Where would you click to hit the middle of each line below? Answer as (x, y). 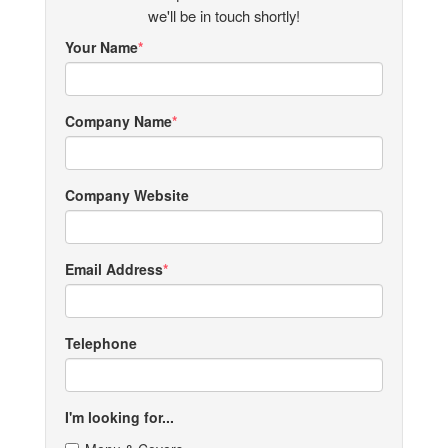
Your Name (101, 47)
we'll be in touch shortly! (224, 16)
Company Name (118, 121)
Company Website (127, 195)
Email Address (114, 269)
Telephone (101, 343)
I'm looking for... (119, 417)
